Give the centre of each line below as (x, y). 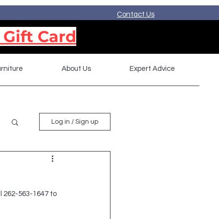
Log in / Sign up (75, 121)
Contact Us (135, 14)
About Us (76, 69)
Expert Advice (152, 69)
